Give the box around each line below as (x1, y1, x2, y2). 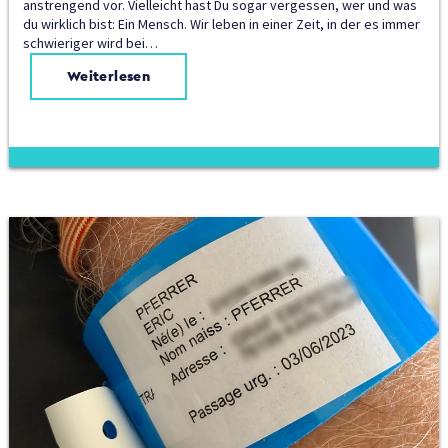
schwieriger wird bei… (22, 34, 158, 53)
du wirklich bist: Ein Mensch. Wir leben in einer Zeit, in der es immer (22, 15, 420, 34)
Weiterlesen (66, 67, 151, 86)
